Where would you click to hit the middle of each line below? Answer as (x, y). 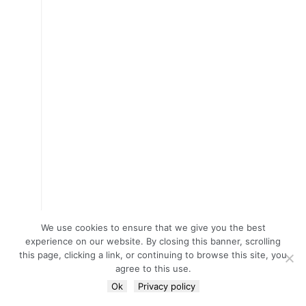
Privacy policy (166, 286)
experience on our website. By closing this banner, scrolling (153, 241)
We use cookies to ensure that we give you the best (153, 227)
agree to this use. (153, 268)
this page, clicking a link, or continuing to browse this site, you (153, 255)
